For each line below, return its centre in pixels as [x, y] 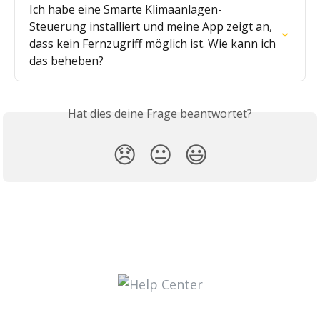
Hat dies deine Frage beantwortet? [160, 114]
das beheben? [66, 61]
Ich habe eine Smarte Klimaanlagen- [126, 10]
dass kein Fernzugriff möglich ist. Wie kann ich [154, 44]
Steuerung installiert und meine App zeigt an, [152, 27]
